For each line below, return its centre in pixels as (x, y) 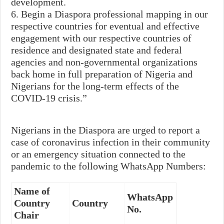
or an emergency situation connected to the (98, 154)
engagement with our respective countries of (101, 38)
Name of (32, 191)
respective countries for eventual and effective (105, 26)
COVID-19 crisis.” (49, 98)
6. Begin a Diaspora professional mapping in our (110, 14)
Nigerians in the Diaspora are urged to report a (106, 130)
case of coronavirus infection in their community (111, 142)
